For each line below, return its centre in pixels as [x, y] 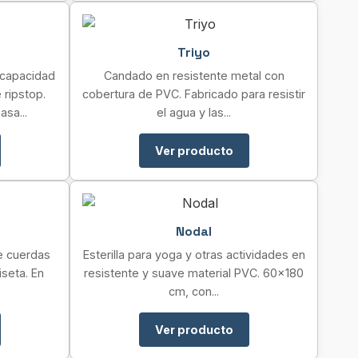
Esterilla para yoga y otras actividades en [194, 255]
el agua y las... [194, 112]
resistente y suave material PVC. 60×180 [194, 273]
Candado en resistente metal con [194, 76]
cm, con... [194, 291]
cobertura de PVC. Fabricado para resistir [194, 94]
